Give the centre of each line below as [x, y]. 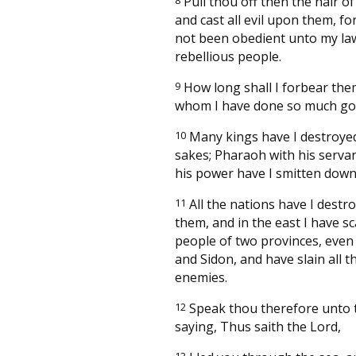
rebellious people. [228, 56]
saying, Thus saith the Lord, [258, 326]
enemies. [201, 277]
